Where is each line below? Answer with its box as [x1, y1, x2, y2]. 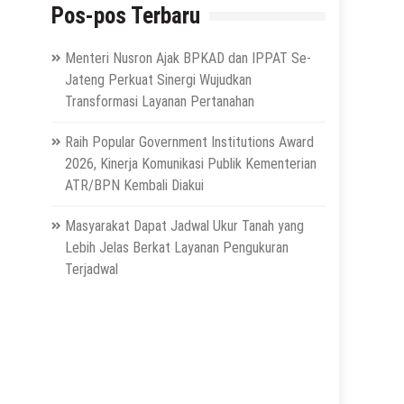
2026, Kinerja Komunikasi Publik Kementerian [64, 155, 317, 173]
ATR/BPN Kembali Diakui [64, 177, 204, 195]
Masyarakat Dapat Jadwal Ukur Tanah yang [64, 217, 304, 235]
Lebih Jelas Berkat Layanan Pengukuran [64, 239, 289, 257]
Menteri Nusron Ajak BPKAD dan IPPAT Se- [64, 50, 311, 68]
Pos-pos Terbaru [50, 3, 200, 30]
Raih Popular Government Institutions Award [64, 133, 314, 151]
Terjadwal [64, 261, 118, 279]
